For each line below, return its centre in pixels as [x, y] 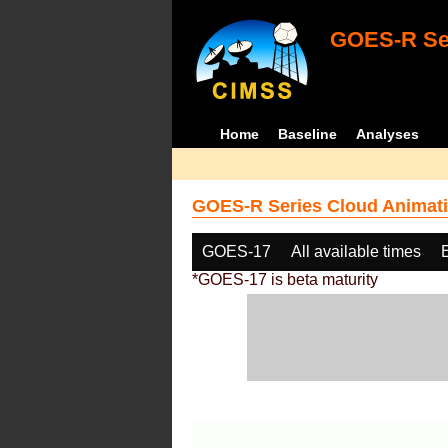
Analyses [388, 134]
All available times [356, 251]
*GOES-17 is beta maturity [285, 279]
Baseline [308, 134]
